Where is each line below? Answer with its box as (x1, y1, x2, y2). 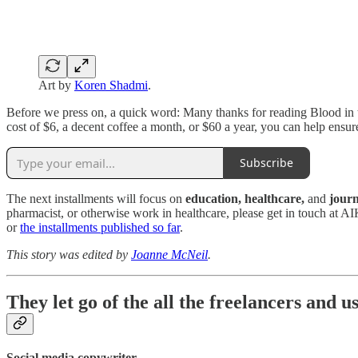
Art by (38, 78, 74, 92)
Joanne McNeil (131, 247, 208, 261)
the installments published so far (20, 220, 180, 234)
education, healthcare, (185, 191, 308, 205)
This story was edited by (6, 247, 131, 261)
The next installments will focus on (6, 191, 185, 205)
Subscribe (240, 155, 293, 171)
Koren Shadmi (74, 78, 148, 92)
